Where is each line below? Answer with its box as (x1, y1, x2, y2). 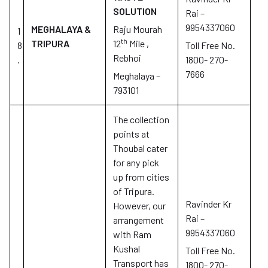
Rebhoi (113, 52, 141, 63)
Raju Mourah (113, 23, 162, 35)
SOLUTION (113, 5, 157, 17)
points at (113, 128, 150, 139)
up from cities (113, 171, 169, 182)
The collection (113, 114, 169, 125)
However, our (113, 200, 166, 211)
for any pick (113, 157, 159, 168)
